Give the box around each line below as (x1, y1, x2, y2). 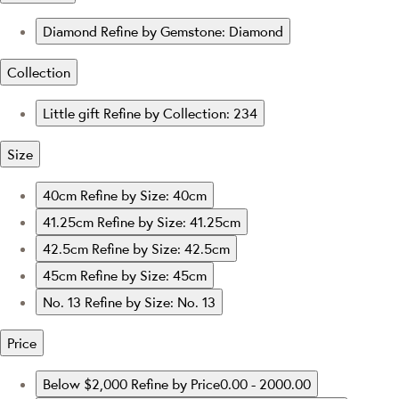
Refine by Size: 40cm (80, 186, 207, 205)
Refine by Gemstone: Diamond (101, 22, 283, 41)
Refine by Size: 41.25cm (97, 213, 240, 232)
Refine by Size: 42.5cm (92, 240, 230, 258)
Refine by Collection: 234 (103, 104, 257, 123)
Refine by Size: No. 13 (85, 293, 216, 312)
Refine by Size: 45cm (80, 266, 207, 285)
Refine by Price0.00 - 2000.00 (131, 375, 311, 394)
